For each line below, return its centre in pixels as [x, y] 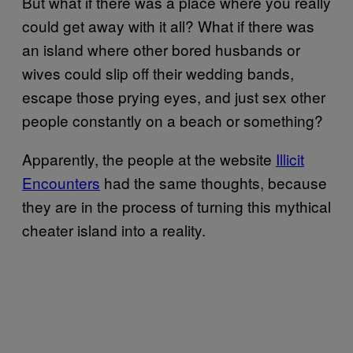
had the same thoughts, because [214, 182]
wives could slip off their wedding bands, [158, 73]
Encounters [61, 182]
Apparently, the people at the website [149, 159]
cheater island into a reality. [114, 230]
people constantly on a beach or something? [173, 120]
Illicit [290, 159]
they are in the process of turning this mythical [176, 206]
